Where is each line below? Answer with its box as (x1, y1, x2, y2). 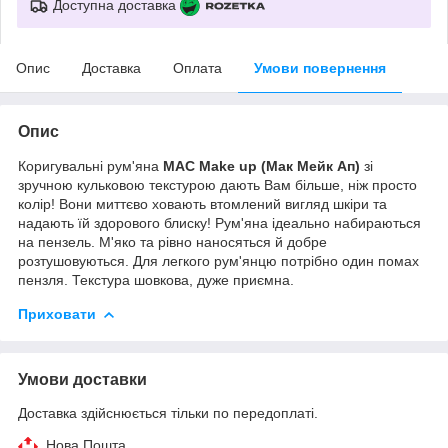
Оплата (173, 59, 222, 76)
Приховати (18, 305, 96, 322)
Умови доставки (18, 370, 147, 388)
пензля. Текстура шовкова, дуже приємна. (18, 271, 294, 288)
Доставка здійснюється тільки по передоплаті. (18, 404, 318, 421)
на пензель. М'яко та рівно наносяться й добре (18, 233, 327, 250)
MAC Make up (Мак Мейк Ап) (163, 157, 360, 174)
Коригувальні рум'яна (18, 157, 163, 174)
